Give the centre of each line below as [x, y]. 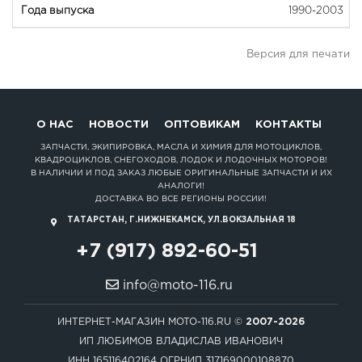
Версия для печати [298, 55]
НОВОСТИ [119, 125]
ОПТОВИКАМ [202, 125]
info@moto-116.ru [175, 286]
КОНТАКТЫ [288, 125]
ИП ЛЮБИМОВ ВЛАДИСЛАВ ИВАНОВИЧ [181, 341]
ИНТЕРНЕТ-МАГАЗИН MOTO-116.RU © [152, 322]
